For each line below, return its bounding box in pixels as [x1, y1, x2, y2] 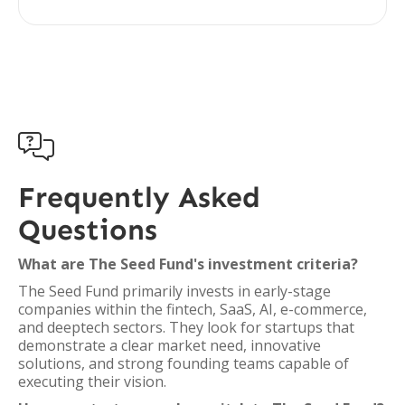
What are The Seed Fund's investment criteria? [18, 254, 358, 274]
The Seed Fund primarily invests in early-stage [18, 281, 331, 301]
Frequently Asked [18, 180, 260, 214]
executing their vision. [18, 372, 166, 391]
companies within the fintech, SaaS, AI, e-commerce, [18, 299, 367, 319]
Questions [18, 212, 157, 247]
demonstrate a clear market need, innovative [18, 335, 321, 355]
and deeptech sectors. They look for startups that [18, 317, 354, 337]
